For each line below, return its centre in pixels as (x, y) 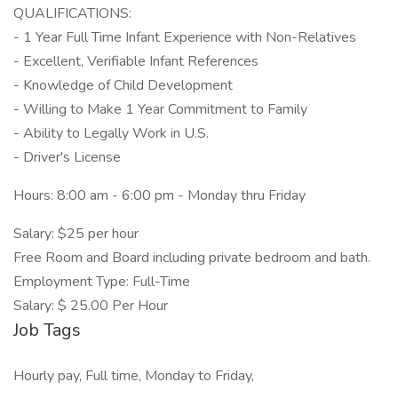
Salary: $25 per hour (76, 234)
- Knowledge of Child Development (123, 85)
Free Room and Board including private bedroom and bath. (192, 258)
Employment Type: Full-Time (102, 282)
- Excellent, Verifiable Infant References (136, 61)
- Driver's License (67, 157)
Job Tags (47, 330)
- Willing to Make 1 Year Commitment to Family (160, 109)
